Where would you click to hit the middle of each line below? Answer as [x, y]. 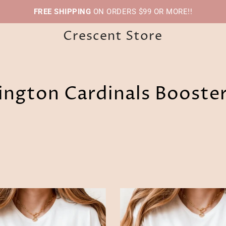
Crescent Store [113, 36]
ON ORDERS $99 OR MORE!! [142, 12]
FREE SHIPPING [62, 12]
